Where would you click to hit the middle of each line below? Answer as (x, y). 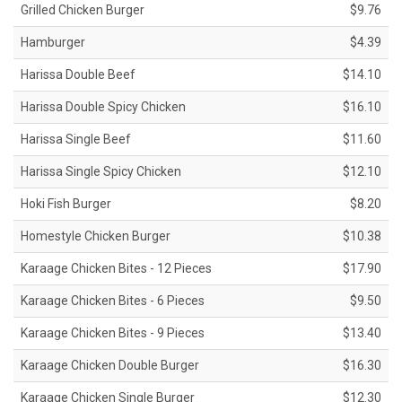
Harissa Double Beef (78, 75)
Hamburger (53, 43)
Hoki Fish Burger (66, 204)
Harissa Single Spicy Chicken (101, 172)
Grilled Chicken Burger (83, 10)
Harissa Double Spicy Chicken (103, 107)
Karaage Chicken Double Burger (110, 366)
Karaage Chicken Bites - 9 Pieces (113, 333)
